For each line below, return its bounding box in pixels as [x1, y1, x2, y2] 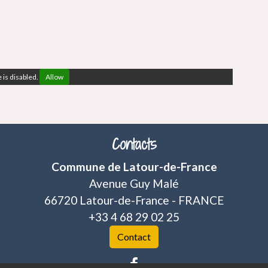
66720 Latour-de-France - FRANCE [44, 193, 224, 208]
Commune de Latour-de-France [51, 160, 217, 174]
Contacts [111, 133, 157, 155]
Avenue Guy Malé [89, 176, 179, 191]
